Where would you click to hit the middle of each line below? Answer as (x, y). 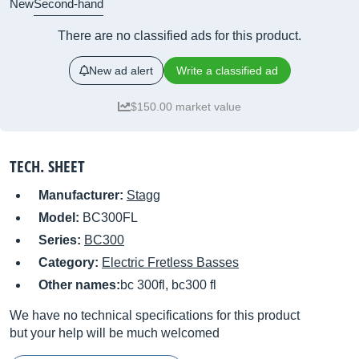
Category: (70, 262)
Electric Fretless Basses (170, 262)
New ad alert (121, 71)
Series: (61, 240)
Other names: (79, 285)
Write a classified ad (227, 71)
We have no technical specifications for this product (155, 315)
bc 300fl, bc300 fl (168, 285)
